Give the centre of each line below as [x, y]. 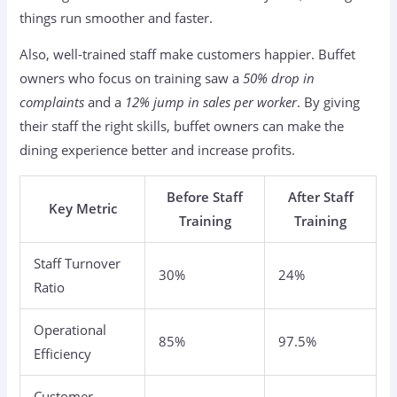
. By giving [329, 102]
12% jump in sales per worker [211, 102]
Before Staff [205, 196]
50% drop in [279, 78]
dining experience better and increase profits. [158, 150]
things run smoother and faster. [117, 17]
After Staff [320, 196]
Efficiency [63, 353]
